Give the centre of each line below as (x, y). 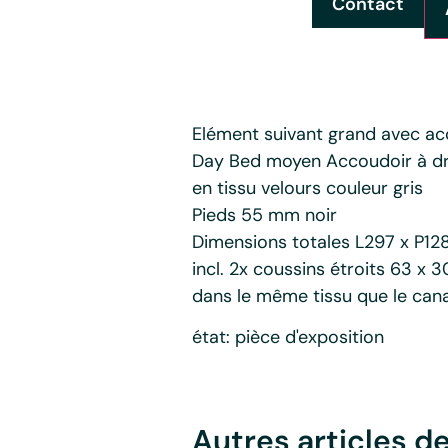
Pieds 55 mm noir (264, 214)
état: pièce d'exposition (288, 337)
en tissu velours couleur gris (307, 187)
